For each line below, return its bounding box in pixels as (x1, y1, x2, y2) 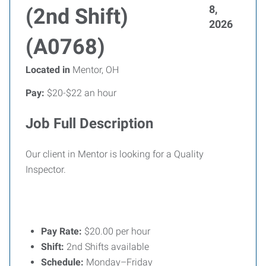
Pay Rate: (41, 226, 82, 237)
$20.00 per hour (82, 226, 150, 237)
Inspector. (26, 164, 68, 175)
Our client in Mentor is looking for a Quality (26, 148, 204, 160)
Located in (26, 64, 70, 75)
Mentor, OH (70, 64, 119, 75)
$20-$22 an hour (45, 87, 116, 99)
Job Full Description (26, 115, 153, 132)
